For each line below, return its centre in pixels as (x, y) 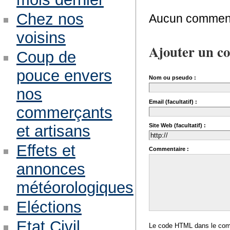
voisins (41, 38)
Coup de (46, 57)
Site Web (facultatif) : (178, 126)
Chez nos (50, 20)
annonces (51, 169)
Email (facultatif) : (173, 101)
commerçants (64, 113)
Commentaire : (169, 149)
